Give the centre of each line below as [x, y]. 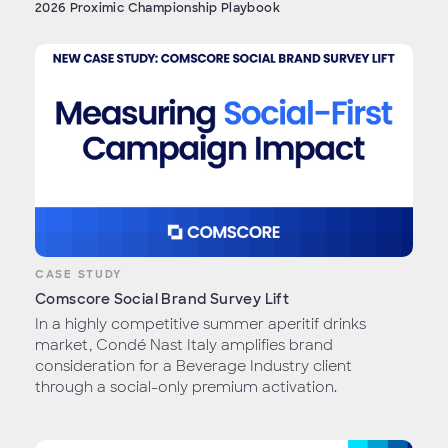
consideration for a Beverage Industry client [193, 366]
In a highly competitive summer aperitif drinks [200, 324]
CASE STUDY [78, 274]
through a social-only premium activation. [186, 387]
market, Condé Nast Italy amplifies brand [184, 345]
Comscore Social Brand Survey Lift [162, 299]
